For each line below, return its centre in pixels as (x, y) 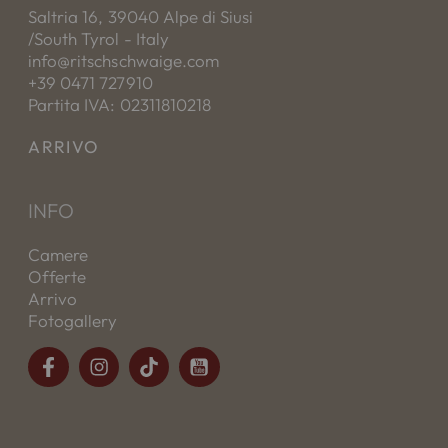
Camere (58, 254)
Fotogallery (73, 320)
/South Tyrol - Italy (98, 38)
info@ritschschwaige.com (123, 60)
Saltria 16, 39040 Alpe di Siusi (140, 16)
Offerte (57, 276)
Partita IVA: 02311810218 (119, 104)
